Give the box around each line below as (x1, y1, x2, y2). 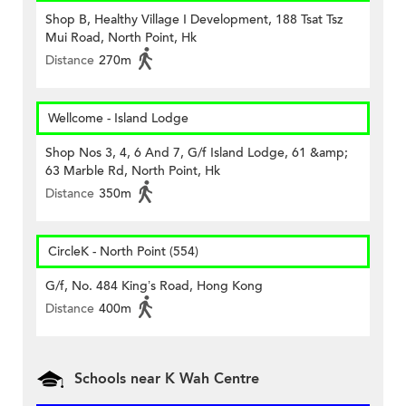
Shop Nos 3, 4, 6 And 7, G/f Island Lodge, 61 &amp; (45, 144, 348, 162)
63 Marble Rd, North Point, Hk (45, 162, 220, 180)
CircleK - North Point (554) (48, 243, 198, 261)
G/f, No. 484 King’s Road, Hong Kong (45, 277, 263, 295)
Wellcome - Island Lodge (48, 110, 188, 128)
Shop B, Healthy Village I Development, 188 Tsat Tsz (45, 11, 343, 29)
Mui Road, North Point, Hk (45, 29, 197, 47)
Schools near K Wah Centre (74, 369, 259, 390)
